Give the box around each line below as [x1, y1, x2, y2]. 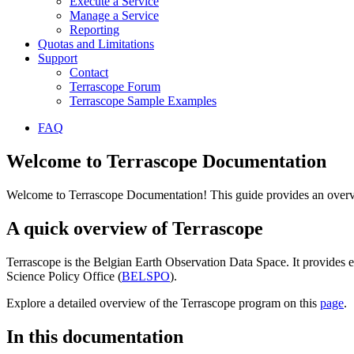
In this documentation [6, 326, 183, 347]
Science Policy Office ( [6, 269, 122, 283]
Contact [70, 66, 108, 79]
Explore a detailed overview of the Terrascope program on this [6, 296, 320, 310]
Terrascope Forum [70, 80, 160, 93]
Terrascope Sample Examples [70, 94, 217, 107]
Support [38, 51, 77, 65]
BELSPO [122, 269, 170, 283]
